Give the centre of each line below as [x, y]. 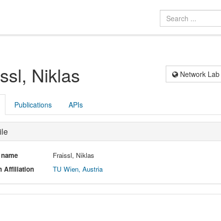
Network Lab [199, 74]
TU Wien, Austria [78, 169]
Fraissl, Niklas [74, 155]
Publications [33, 104]
